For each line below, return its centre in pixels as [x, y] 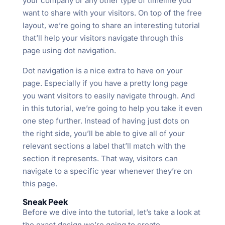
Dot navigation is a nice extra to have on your [102, 70]
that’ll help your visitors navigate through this [103, 38]
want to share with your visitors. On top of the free [112, 13]
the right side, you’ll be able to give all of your [103, 133]
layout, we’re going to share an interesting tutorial [111, 25]
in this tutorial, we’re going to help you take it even [112, 108]
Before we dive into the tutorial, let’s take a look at [111, 212]
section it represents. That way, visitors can [100, 158]
